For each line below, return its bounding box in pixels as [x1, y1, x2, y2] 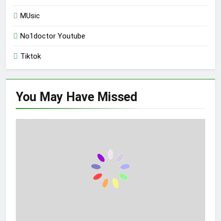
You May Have [16, 90, 97, 105]
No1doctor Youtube [20, 32, 85, 41]
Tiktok [20, 52, 41, 61]
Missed [97, 90, 137, 105]
